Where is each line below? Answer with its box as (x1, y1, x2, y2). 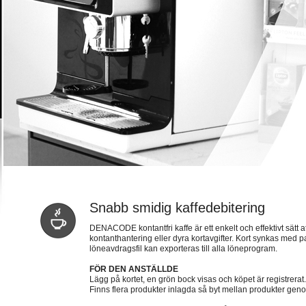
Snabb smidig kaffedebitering (89, 200, 265, 215)
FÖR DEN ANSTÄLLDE (89, 264, 178, 274)
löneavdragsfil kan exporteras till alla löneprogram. (89, 244, 277, 253)
